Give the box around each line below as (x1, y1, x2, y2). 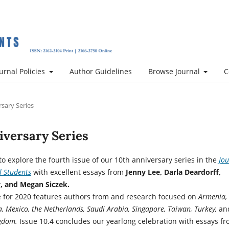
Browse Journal (148, 66, 202, 76)
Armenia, (198, 191, 227, 201)
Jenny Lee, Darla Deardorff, (124, 167, 221, 177)
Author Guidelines (69, 66, 132, 76)
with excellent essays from (33, 167, 124, 177)
